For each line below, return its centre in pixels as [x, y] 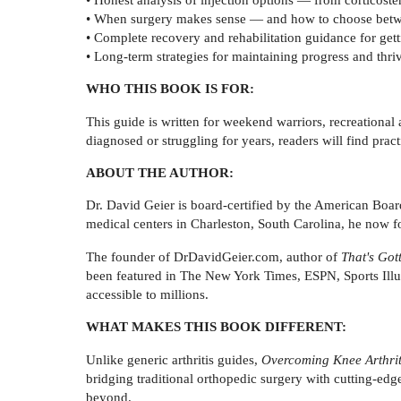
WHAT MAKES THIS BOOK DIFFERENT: [216, 327]
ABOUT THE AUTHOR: [160, 172]
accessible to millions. [147, 294]
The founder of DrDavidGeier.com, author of [213, 256]
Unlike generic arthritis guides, [174, 359]
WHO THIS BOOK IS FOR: [170, 89]
